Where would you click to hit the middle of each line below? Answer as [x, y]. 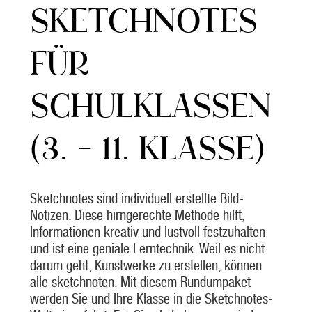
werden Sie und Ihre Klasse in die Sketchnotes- [151, 298]
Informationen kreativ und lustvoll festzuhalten [147, 232]
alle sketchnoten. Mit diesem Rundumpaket [140, 282]
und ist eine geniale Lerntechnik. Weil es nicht [147, 248]
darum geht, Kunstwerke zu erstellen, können [146, 265]
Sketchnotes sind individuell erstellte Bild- [136, 198]
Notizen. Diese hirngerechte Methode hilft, [137, 215]
